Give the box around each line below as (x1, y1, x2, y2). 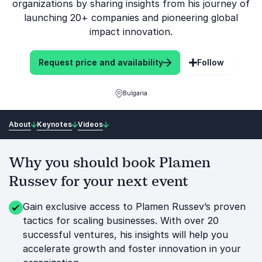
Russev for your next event (9, 173, 188, 190)
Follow (196, 57, 224, 67)
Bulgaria (122, 89, 147, 96)
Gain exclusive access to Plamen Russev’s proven (23, 201, 246, 212)
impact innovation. (89, 26, 173, 37)
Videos (78, 119, 103, 129)
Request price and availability (38, 57, 163, 67)
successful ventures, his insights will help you (23, 229, 228, 240)
